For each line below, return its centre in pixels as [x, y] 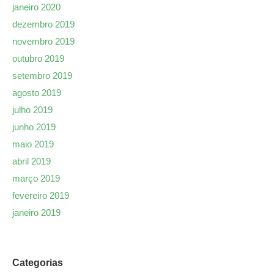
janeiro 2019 [36, 212]
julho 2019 [32, 109]
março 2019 [36, 178]
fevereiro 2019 [41, 195]
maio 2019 [33, 144]
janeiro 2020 [36, 7]
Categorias [38, 262]
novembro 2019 [43, 41]
